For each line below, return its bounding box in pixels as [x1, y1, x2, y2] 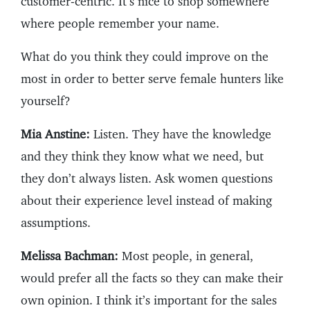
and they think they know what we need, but [21, 149, 264, 164]
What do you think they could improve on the [21, 49, 268, 64]
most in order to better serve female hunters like [21, 71, 284, 86]
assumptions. [21, 215, 91, 230]
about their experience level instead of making [21, 193, 272, 208]
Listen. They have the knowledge [90, 127, 271, 142]
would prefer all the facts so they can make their [21, 271, 283, 286]
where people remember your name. [21, 16, 219, 31]
